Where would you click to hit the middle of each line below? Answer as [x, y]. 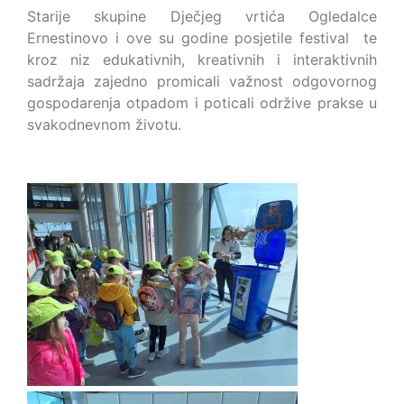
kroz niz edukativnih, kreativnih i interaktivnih [202, 60]
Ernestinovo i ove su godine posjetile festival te [202, 38]
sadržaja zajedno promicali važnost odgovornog [202, 82]
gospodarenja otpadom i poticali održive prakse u [202, 103]
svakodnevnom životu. [104, 125]
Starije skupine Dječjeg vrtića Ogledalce [202, 17]
